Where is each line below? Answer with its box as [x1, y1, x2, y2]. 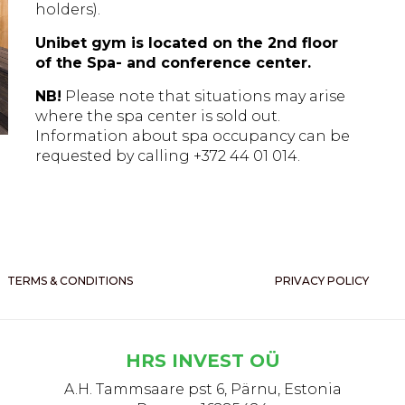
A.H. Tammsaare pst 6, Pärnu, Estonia [63, 381, 342, 398]
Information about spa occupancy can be [35, 127, 350, 145]
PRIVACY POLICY [275, 274, 370, 287]
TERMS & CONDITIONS [7, 274, 134, 287]
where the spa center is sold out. [35, 108, 280, 125]
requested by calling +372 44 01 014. [35, 147, 300, 165]
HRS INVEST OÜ [125, 350, 280, 372]
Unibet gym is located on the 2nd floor [35, 34, 338, 52]
